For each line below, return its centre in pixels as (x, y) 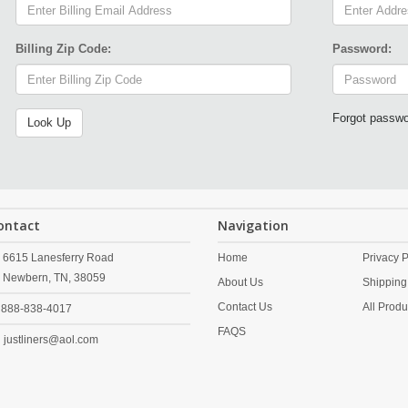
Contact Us (245, 307)
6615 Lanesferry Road (58, 258)
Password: (362, 49)
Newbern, (26, 278)
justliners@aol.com (51, 340)
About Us (240, 282)
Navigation (253, 225)
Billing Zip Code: (63, 49)
